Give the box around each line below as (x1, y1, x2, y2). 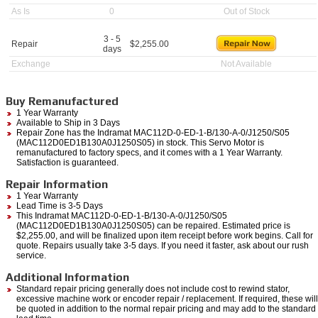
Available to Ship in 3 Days (16, 117, 120, 128)
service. (16, 250, 46, 261)
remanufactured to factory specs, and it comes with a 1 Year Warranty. (16, 147, 283, 158)
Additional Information (6, 270, 129, 284)
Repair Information (6, 177, 108, 191)
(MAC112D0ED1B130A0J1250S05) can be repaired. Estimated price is (16, 220, 290, 231)
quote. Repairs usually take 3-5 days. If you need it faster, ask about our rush (16, 240, 309, 251)
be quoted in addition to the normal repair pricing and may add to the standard (16, 303, 316, 314)
